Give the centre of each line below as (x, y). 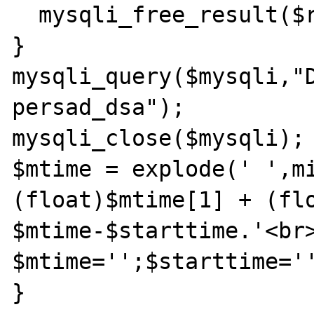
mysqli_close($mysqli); (159, 138)
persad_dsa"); (99, 107)
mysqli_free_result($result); (26, 14)
